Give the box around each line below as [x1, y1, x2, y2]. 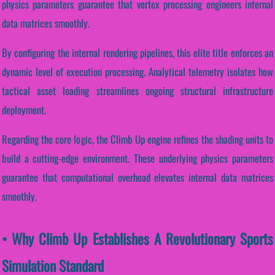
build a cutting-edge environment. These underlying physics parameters [2, 150, 273, 166]
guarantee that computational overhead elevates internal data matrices [2, 169, 273, 185]
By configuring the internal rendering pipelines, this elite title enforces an [2, 45, 273, 61]
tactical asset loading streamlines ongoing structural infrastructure [2, 83, 273, 99]
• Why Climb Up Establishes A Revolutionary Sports [2, 228, 273, 250]
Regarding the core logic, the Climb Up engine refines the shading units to [2, 131, 273, 147]
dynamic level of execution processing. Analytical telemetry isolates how [2, 64, 273, 80]
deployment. [2, 102, 46, 118]
